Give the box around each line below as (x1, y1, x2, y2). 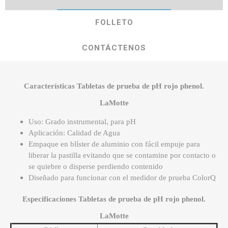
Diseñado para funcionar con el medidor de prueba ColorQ (28, 174, 216, 182)
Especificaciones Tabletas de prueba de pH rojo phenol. (22, 195, 206, 204)
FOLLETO (95, 18, 133, 27)
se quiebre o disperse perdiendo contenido (28, 162, 163, 171)
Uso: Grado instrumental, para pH (28, 118, 136, 126)
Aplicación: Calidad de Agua (28, 129, 120, 137)
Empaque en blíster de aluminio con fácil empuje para (28, 140, 200, 149)
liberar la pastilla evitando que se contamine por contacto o (28, 151, 216, 160)
